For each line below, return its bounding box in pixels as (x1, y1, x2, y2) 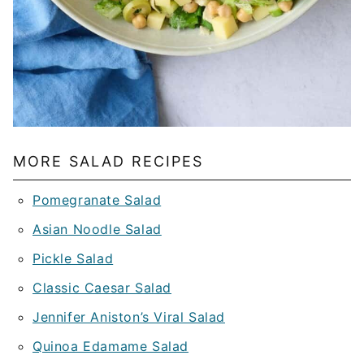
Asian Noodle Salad (32, 221, 162, 238)
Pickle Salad (32, 250, 114, 267)
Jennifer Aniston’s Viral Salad (32, 309, 225, 326)
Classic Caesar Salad (32, 279, 171, 297)
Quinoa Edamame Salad (32, 338, 188, 355)
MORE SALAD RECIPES (13, 153, 204, 171)
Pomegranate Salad (32, 192, 162, 209)
